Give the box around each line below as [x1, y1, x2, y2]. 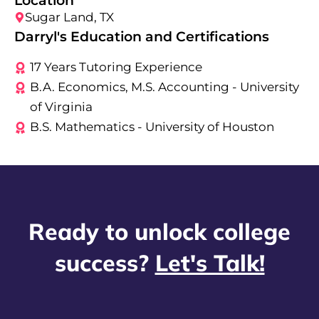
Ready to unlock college [28, 216, 291, 246]
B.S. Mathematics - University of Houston [30, 120, 274, 135]
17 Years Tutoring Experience [30, 60, 202, 75]
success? [54, 248, 155, 277]
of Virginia [30, 100, 93, 115]
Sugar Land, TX [25, 10, 114, 25]
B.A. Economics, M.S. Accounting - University [30, 80, 299, 95]
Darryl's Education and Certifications [14, 28, 269, 46]
